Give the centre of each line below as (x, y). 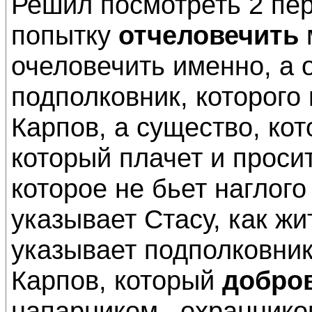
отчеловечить (209, 35)
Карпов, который (117, 280)
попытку (65, 35)
